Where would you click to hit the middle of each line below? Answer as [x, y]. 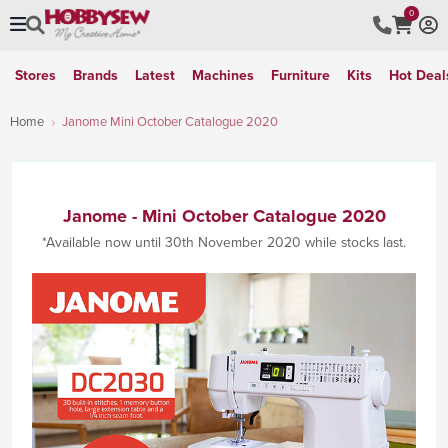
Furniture [300, 75]
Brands [95, 75]
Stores [35, 75]
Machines [223, 75]
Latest [155, 75]
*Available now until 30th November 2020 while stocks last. [224, 242]
